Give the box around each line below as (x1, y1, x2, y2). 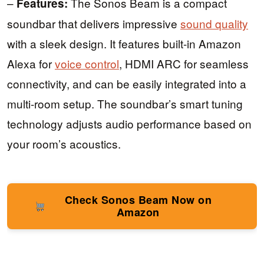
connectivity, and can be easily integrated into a (7, 75, 246, 91)
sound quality (180, 15, 248, 31)
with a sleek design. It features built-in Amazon (7, 35, 241, 51)
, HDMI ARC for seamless (119, 55, 249, 71)
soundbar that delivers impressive (7, 15, 180, 31)
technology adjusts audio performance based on (7, 115, 252, 131)
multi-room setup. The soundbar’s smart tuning (7, 95, 243, 111)
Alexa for (7, 55, 55, 71)
